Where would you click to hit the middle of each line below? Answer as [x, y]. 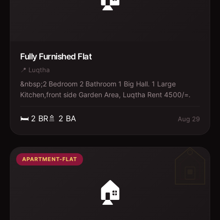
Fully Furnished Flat [56, 56]
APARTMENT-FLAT [50, 159]
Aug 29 [189, 119]
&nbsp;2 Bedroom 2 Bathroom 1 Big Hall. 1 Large [98, 84]
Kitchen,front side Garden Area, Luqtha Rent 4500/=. [105, 95]
